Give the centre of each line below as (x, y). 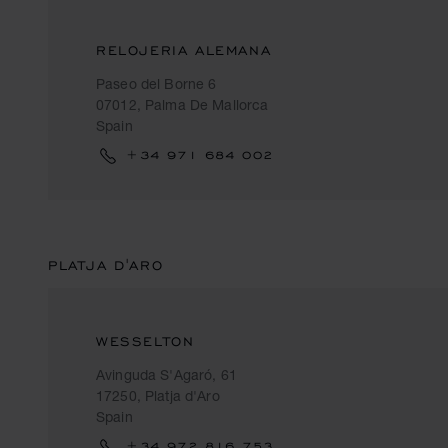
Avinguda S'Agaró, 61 (166, 374)
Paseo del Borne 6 (156, 83)
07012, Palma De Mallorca (182, 104)
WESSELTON (145, 341)
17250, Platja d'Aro (158, 395)
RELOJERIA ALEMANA (184, 50)
